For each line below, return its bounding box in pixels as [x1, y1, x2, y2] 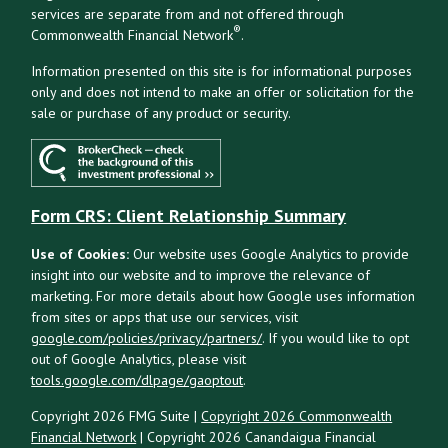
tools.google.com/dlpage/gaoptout [31, 371, 244, 390]
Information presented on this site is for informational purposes [31, 61, 413, 80]
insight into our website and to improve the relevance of [31, 266, 371, 285]
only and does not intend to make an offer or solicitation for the [31, 82, 415, 101]
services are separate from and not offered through [31, 4, 345, 23]
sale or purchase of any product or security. [31, 103, 292, 122]
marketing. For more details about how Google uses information [31, 287, 416, 306]
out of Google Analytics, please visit [31, 350, 247, 369]
